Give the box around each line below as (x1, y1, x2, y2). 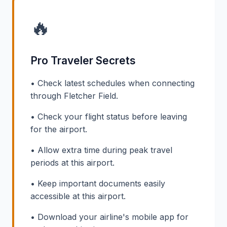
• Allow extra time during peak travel (30, 145, 172, 156)
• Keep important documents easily (30, 178, 165, 189)
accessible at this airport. (30, 191, 126, 202)
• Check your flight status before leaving (30, 111, 187, 122)
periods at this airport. (30, 158, 115, 168)
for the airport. (30, 124, 87, 135)
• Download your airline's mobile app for (30, 212, 188, 222)
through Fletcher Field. (30, 91, 118, 101)
